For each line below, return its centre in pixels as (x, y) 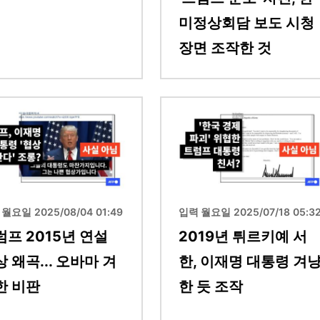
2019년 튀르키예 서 (243, 237)
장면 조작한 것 (225, 47)
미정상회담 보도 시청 (246, 22)
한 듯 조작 (211, 287)
